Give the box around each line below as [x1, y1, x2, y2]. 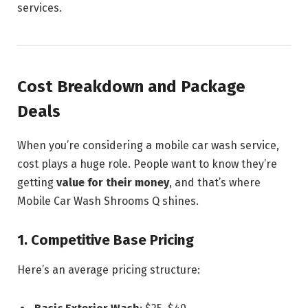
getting [17, 176, 56, 190]
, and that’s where [169, 176, 261, 190]
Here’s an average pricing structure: [17, 263, 200, 277]
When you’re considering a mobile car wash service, [17, 139, 279, 153]
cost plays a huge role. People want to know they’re [17, 157, 277, 171]
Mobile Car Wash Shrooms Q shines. [17, 195, 199, 208]
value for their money [56, 176, 169, 190]
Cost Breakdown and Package [17, 77, 245, 97]
